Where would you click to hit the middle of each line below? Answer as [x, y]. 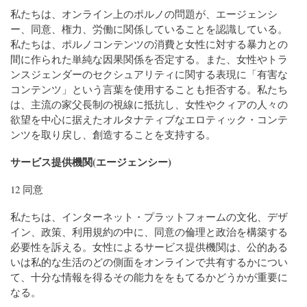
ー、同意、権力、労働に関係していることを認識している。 [149, 28]
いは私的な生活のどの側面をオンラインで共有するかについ [149, 261]
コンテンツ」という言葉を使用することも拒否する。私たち [149, 89]
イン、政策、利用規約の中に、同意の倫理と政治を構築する [149, 231]
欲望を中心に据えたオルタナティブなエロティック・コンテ [149, 119]
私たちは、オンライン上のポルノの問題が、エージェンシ [144, 13]
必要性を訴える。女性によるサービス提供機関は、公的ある [149, 246]
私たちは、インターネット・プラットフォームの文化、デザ [149, 216]
